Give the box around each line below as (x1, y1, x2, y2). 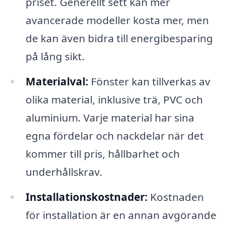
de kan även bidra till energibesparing (25, 31, 213, 46)
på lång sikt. (25, 49, 85, 64)
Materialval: (25, 74, 88, 89)
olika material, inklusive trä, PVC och (25, 92, 203, 107)
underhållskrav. (25, 165, 102, 179)
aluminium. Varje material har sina (25, 110, 194, 125)
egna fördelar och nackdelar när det (25, 129, 204, 143)
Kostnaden (147, 190, 204, 204)
